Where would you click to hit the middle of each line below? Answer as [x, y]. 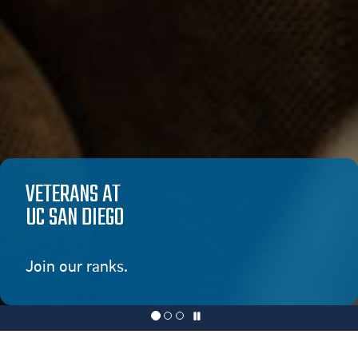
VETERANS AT [73, 195]
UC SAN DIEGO [75, 218]
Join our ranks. [77, 267]
